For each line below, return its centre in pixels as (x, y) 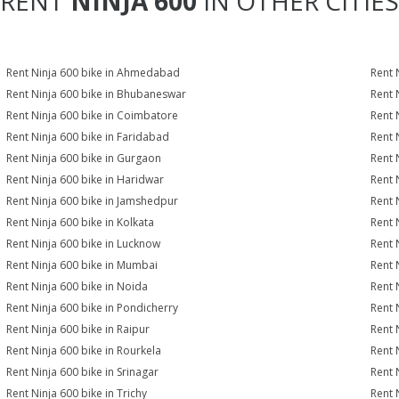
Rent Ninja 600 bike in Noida (77, 286)
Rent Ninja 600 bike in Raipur (78, 329)
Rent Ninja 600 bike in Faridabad (88, 137)
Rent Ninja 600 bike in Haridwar (85, 179)
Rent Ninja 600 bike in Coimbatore (93, 115)
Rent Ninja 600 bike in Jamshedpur (93, 201)
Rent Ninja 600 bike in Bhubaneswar (97, 94)
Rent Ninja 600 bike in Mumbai (82, 265)
